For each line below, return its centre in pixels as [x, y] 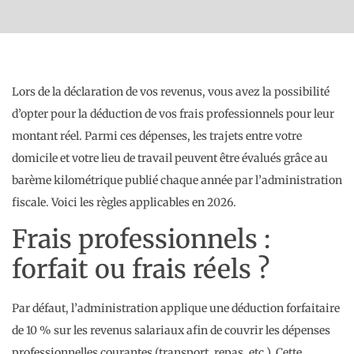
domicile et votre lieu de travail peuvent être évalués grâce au [170, 158]
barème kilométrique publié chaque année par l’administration [177, 180]
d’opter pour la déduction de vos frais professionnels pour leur [173, 113]
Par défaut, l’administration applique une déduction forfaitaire [176, 309]
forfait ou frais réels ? [141, 270]
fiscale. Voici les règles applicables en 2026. [124, 202]
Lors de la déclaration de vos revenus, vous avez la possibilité [171, 91]
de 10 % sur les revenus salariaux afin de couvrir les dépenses [171, 331]
